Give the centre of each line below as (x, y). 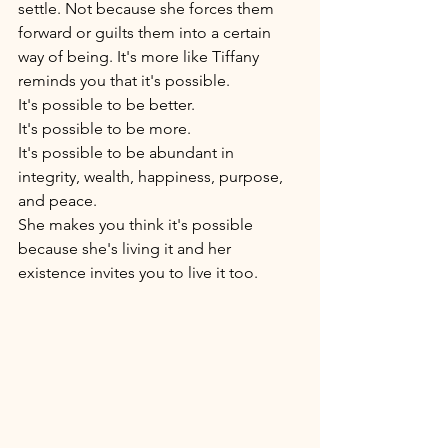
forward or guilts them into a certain (146, 32)
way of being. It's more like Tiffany (140, 56)
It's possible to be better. (108, 104)
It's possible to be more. (106, 128)
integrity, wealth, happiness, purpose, (152, 176)
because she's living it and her (126, 248)
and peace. (59, 200)
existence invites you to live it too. (140, 272)
